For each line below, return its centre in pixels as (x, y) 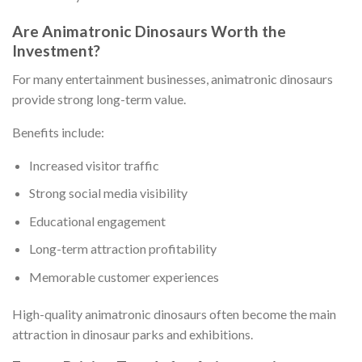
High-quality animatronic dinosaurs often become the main (174, 314)
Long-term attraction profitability (122, 249)
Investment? (56, 50)
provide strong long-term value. (99, 99)
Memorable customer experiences (124, 276)
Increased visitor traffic (94, 165)
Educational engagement (97, 221)
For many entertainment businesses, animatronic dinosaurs (173, 78)
